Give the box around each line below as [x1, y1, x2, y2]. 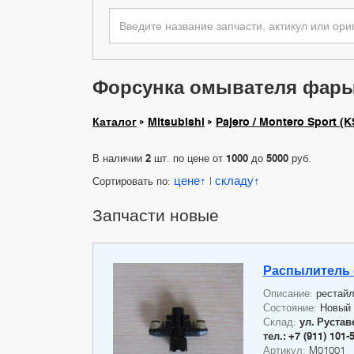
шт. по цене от [151, 152, 226, 165]
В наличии [92, 152, 145, 165]
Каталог [92, 115, 137, 129]
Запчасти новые [92, 205, 219, 226]
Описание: [263, 287, 316, 300]
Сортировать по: [92, 175, 174, 188]
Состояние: [263, 301, 320, 314]
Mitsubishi [148, 115, 205, 129]
